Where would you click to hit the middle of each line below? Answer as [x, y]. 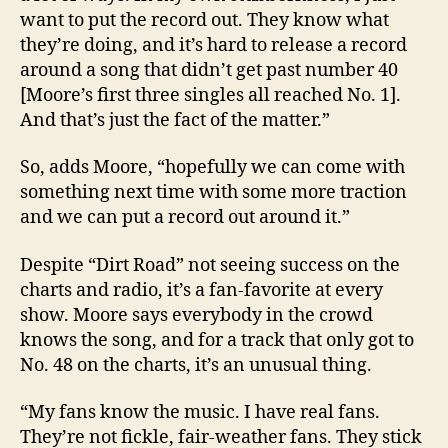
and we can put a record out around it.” [185, 218]
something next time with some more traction [213, 193]
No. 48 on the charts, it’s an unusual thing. [196, 365]
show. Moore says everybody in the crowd [196, 315]
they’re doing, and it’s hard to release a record [213, 45]
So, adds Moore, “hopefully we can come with [212, 168]
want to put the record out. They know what [204, 20]
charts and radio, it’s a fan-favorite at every [201, 290]
